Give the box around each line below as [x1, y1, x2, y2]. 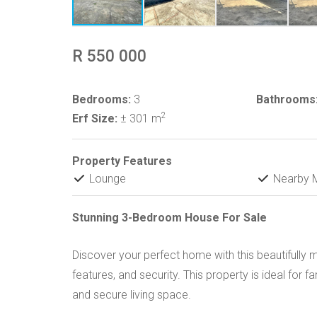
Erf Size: [72, 112, 117, 125]
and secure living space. [72, 288, 191, 301]
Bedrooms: [72, 93, 131, 106]
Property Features [72, 154, 172, 168]
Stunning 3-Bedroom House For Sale [72, 211, 267, 224]
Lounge [86, 172, 126, 185]
